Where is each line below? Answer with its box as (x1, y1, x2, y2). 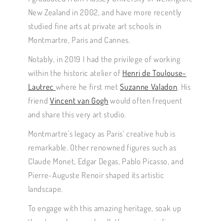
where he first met (55, 81, 120, 92)
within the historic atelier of (28, 68, 122, 78)
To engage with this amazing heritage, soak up (28, 203, 182, 214)
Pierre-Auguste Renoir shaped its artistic (28, 170, 164, 181)
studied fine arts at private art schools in (28, 21, 162, 32)
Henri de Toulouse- (122, 68, 186, 78)
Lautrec (28, 81, 56, 92)
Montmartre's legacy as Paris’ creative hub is (28, 128, 176, 139)
